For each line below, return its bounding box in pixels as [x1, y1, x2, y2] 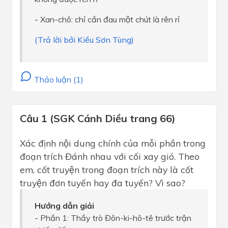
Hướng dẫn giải [35, 201, 94, 211]
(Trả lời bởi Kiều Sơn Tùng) [35, 35, 134, 45]
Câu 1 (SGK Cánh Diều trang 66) [20, 112, 176, 125]
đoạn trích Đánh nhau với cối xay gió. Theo [20, 151, 199, 162]
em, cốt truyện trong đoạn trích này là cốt [20, 164, 193, 175]
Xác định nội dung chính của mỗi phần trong [20, 137, 206, 149]
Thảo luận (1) [32, 74, 83, 84]
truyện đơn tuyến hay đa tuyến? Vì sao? [20, 177, 185, 188]
